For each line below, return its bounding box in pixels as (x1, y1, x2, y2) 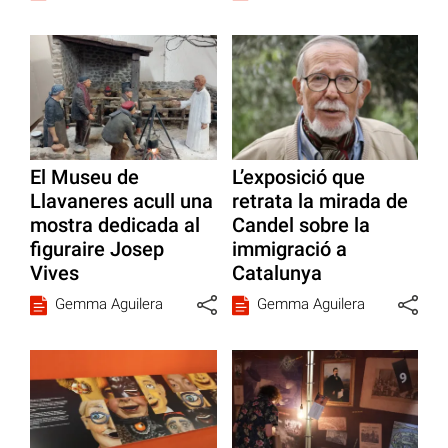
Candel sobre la (231, 212, 370, 237)
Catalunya (231, 260, 322, 285)
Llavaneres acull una (30, 188, 213, 213)
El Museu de (30, 164, 139, 189)
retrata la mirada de (231, 188, 408, 213)
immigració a (231, 236, 347, 261)
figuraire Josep (30, 236, 164, 261)
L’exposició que (231, 164, 365, 189)
